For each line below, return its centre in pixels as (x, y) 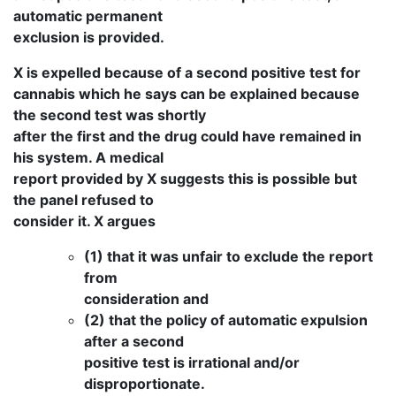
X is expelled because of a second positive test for (187, 73)
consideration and (146, 299)
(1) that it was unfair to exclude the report (228, 257)
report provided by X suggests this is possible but (185, 179)
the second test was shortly (110, 115)
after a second (134, 342)
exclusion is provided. (89, 38)
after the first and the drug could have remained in (187, 137)
